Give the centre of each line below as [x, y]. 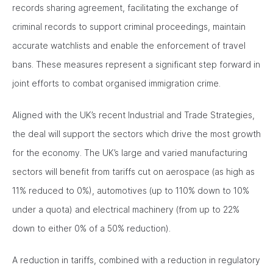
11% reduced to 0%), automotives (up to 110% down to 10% [131, 190]
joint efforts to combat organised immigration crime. [116, 83]
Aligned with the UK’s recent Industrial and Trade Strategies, [133, 115]
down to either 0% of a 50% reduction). [91, 228]
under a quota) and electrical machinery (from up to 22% [126, 209]
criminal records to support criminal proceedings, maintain [129, 27]
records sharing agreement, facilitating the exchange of [125, 8]
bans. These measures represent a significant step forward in [136, 64]
